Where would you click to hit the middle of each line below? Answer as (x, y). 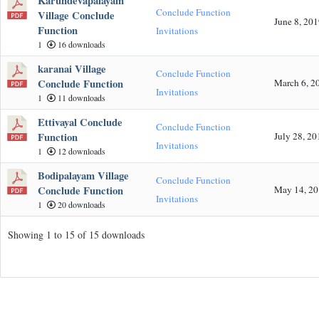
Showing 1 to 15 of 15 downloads (76, 235)
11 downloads (80, 97)
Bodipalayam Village (83, 175)
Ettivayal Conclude (80, 122)
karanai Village (72, 68)
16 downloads (80, 44)
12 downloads (80, 151)
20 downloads (80, 204)
